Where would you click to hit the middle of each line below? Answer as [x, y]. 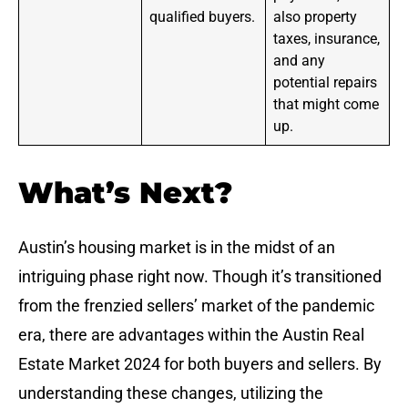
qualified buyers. [203, 17]
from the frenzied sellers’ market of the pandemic [196, 306]
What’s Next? [125, 193]
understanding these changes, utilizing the [171, 393]
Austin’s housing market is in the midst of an [177, 248]
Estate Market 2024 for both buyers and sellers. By [200, 364]
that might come [326, 105]
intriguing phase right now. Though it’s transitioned [200, 277]
